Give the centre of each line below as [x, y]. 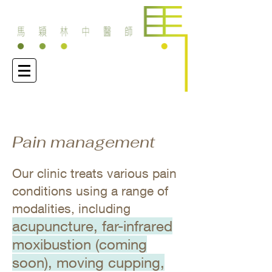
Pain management [83, 142]
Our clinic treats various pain [94, 173]
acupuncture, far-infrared [92, 226]
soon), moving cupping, [88, 262]
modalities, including [71, 209]
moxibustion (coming [80, 244]
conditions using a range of [90, 191]
